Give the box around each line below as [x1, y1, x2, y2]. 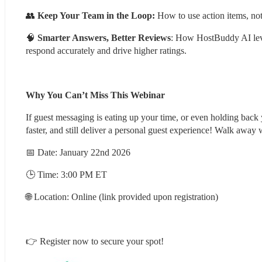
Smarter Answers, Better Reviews [37, 32, 171, 43]
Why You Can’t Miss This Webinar [26, 89, 165, 100]
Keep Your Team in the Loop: [37, 10, 155, 20]
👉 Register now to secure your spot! [26, 236, 164, 246]
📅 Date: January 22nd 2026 [26, 147, 130, 157]
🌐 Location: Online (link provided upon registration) [26, 191, 218, 202]
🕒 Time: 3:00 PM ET [26, 169, 107, 180]
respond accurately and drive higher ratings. [26, 45, 187, 56]
